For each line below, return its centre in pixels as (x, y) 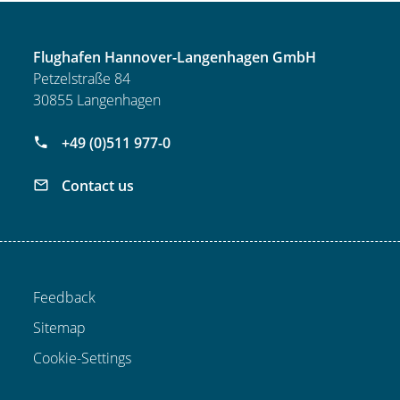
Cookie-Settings (83, 358)
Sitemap (60, 328)
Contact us (96, 186)
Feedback (65, 298)
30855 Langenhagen (97, 100)
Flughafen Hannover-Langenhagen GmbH (175, 58)
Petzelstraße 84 (82, 79)
